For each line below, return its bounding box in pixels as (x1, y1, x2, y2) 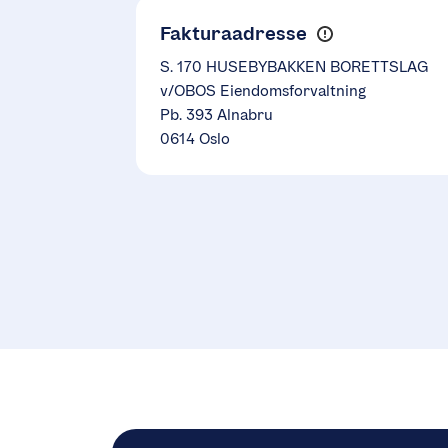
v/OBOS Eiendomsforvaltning (160, 80, 366, 100)
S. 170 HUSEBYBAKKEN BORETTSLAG (160, 56, 429, 76)
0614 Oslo (160, 128, 230, 148)
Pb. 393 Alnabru (160, 104, 273, 124)
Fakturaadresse (160, 20, 307, 45)
